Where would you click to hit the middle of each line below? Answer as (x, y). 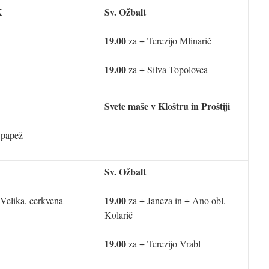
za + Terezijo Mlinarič (169, 41)
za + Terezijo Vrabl (163, 243)
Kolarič (119, 215)
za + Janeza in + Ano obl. (177, 200)
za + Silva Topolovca (167, 69)
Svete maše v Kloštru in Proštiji (167, 106)
